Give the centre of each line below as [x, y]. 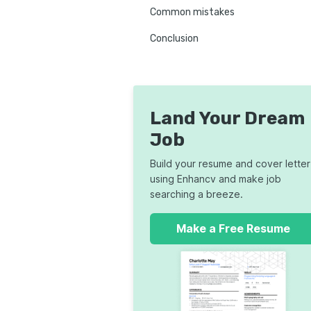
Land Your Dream [227, 118]
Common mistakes [192, 12]
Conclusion [174, 39]
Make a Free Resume [233, 228]
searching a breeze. [196, 194]
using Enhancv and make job [216, 179]
